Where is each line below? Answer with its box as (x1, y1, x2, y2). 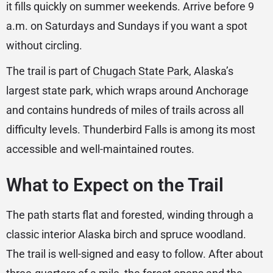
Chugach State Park (93, 65, 189, 78)
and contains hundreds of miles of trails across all (6, 104, 244, 117)
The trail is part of (6, 65, 93, 78)
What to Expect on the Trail (6, 174, 224, 196)
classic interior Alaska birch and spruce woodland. (6, 228, 246, 241)
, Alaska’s (189, 65, 233, 78)
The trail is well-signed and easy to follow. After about (6, 247, 263, 261)
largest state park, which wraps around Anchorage (6, 84, 249, 97)
